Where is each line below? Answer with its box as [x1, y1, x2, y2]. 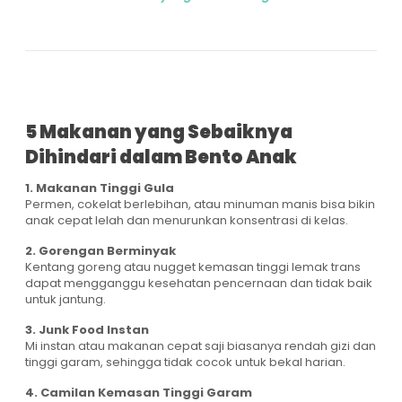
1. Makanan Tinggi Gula [25, 179, 174, 197]
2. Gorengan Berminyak [25, 241, 176, 259]
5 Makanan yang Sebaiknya [25, 118, 293, 144]
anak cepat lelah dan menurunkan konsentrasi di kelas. [25, 211, 348, 229]
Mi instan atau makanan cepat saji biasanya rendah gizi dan [25, 336, 376, 354]
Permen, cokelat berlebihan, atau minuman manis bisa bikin [25, 195, 375, 213]
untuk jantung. [25, 290, 106, 308]
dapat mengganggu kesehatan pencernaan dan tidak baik [25, 274, 372, 292]
